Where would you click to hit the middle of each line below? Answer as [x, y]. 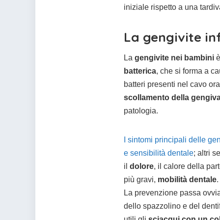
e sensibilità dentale [159, 153]
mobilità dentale [187, 180]
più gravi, [141, 180]
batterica [140, 71]
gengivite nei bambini [174, 58]
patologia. [141, 111]
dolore [142, 166]
